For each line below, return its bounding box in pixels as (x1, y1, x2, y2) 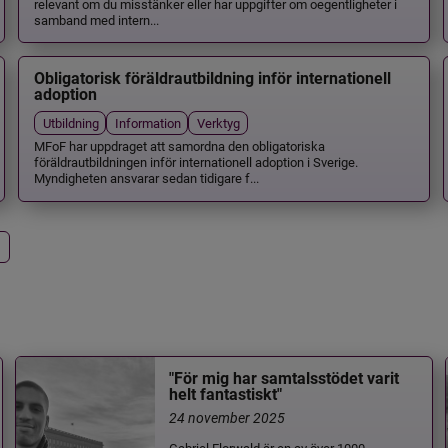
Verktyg (197, 114, 241, 132)
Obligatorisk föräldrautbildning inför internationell (33, 69, 391, 89)
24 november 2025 (169, 408, 286, 428)
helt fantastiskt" (169, 385, 283, 405)
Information (114, 114, 181, 132)
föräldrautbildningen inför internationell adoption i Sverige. (33, 153, 358, 171)
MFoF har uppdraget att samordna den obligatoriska (33, 137, 325, 155)
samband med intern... (33, 10, 159, 28)
